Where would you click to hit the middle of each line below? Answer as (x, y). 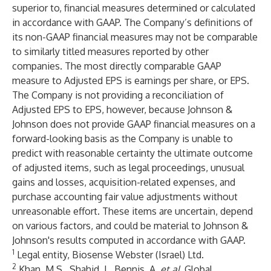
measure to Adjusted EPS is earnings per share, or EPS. (131, 80)
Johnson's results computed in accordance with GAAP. (129, 240)
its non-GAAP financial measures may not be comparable (135, 37)
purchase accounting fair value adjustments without (125, 197)
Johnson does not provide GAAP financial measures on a (134, 124)
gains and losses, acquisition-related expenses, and (124, 182)
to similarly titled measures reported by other (110, 51)
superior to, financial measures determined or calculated (134, 8)
